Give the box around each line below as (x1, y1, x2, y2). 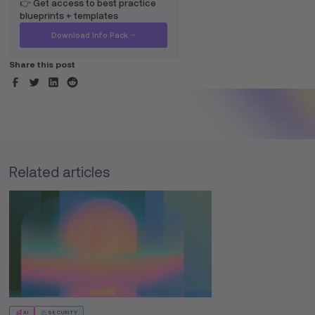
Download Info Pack (51, 31, 128, 40)
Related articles (9, 165, 110, 181)
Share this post (9, 59, 76, 70)
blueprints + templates (20, 11, 119, 22)
